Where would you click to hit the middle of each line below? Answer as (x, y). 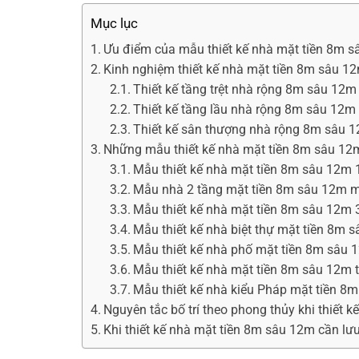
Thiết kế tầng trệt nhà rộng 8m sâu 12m (245, 90)
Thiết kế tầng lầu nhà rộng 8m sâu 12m (245, 110)
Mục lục (114, 24)
